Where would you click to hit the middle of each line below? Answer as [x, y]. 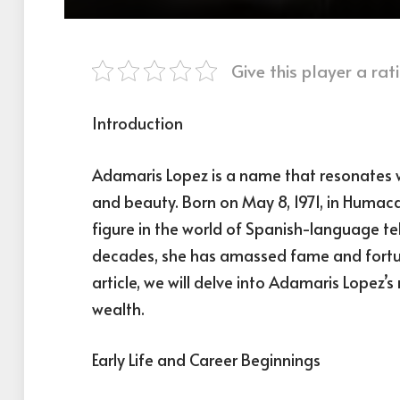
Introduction [137, 123]
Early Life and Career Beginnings [206, 360]
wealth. [118, 308]
